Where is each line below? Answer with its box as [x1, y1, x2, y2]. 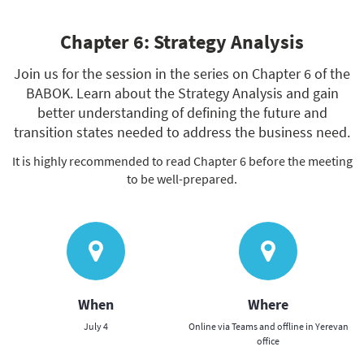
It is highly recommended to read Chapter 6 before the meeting [11, 153, 353, 169]
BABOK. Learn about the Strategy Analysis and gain [25, 84, 339, 102]
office [257, 335, 279, 347]
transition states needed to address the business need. [14, 123, 350, 141]
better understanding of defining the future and [37, 103, 327, 122]
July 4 [84, 320, 108, 332]
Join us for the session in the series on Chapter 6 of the [14, 64, 350, 83]
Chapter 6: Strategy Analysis [60, 29, 304, 54]
